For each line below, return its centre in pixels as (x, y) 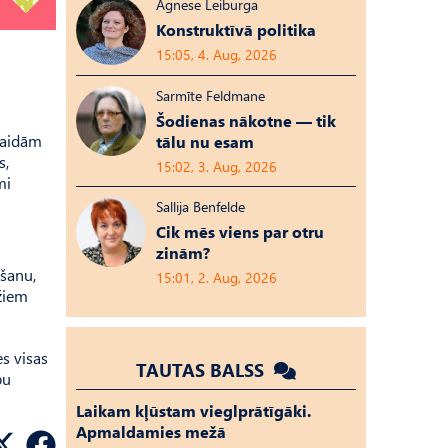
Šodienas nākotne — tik (246, 120)
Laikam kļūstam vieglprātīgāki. (193, 410)
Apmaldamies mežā (151, 431)
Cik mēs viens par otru (240, 231)
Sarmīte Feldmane (210, 95)
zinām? (183, 252)
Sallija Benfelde (200, 206)
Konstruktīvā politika (236, 29)
